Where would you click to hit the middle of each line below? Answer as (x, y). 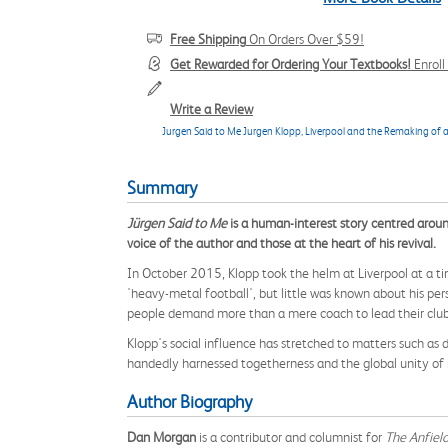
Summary (162, 188)
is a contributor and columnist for (289, 437)
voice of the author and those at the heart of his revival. (281, 243)
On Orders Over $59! (305, 39)
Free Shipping (208, 39)
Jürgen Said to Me (177, 223)
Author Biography (189, 402)
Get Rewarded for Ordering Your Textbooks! (290, 64)
